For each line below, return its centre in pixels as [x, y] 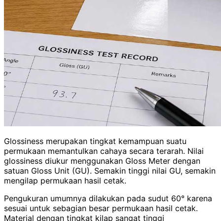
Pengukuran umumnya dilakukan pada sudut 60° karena [108, 198]
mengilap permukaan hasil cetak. [65, 180]
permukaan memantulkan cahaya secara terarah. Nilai [104, 151]
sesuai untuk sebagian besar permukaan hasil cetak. [101, 208]
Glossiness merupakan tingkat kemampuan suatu [95, 141]
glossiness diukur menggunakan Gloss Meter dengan [102, 161]
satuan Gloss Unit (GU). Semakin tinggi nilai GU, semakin [110, 170]
